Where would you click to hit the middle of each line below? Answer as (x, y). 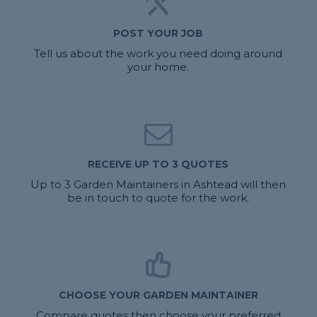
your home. (158, 67)
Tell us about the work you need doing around (158, 54)
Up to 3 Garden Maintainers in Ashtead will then (158, 185)
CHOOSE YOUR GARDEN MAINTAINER (158, 295)
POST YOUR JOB (158, 34)
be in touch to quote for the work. (158, 198)
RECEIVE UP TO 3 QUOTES (158, 165)
